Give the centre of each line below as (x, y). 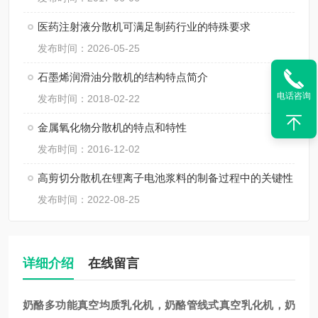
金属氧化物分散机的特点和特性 (112, 127)
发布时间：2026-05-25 (89, 48)
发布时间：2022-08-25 (89, 199)
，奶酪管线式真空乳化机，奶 (224, 305)
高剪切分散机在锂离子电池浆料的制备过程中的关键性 (165, 178)
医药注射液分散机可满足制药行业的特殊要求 (144, 27)
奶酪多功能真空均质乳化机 (88, 305)
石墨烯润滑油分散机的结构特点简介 (123, 77)
